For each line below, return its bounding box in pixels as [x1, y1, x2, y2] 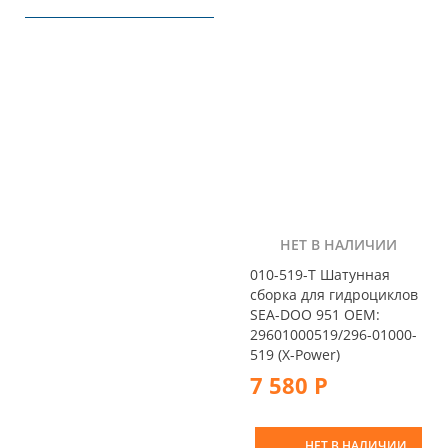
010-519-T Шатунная [250, 264, 390, 284]
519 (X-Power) [250, 344, 340, 364]
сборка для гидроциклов [250, 284, 418, 304]
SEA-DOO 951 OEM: [250, 304, 380, 324]
